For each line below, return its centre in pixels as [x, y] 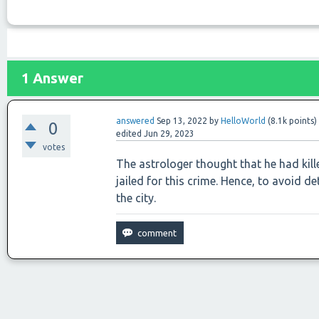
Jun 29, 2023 [169, 134]
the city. [136, 198]
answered [136, 121]
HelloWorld [244, 121]
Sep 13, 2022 [182, 121]
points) [302, 121]
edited [129, 134]
